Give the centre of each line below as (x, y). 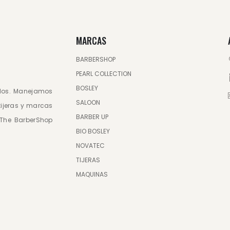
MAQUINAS (92, 174)
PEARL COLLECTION (103, 74)
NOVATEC (90, 146)
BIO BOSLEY (93, 131)
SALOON (88, 102)
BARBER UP (92, 117)
